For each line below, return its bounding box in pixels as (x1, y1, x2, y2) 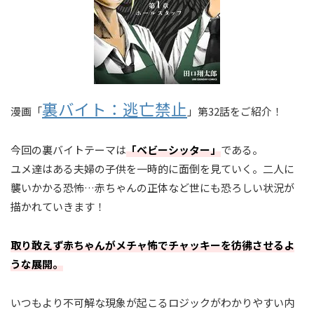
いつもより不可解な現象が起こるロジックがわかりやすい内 (11, 295, 294, 310)
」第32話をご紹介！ (187, 104, 282, 118)
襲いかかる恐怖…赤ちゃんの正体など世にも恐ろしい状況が (11, 180, 294, 195)
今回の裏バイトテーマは (11, 142, 126, 157)
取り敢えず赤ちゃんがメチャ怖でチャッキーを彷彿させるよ (11, 238, 294, 252)
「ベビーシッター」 (126, 142, 221, 157)
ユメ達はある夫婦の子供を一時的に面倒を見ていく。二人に (11, 161, 294, 176)
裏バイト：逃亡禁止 (42, 97, 187, 120)
